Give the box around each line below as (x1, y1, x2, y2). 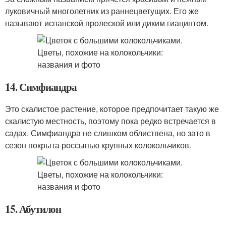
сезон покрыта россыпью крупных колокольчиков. (5, 139, 191, 151)
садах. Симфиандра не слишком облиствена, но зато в (5, 127, 210, 139)
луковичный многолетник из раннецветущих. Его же (5, 5, 199, 17)
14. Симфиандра (5, 79, 77, 94)
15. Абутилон (5, 201, 62, 216)
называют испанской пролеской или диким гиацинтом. (5, 17, 208, 29)
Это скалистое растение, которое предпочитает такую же (5, 103, 219, 115)
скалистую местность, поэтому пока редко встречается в (5, 115, 216, 127)
